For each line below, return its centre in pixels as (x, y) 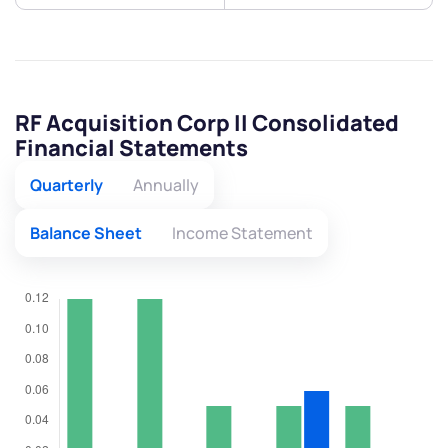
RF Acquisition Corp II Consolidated (207, 123)
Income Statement (242, 233)
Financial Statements (131, 148)
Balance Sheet (86, 233)
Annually (166, 185)
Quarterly (66, 185)
